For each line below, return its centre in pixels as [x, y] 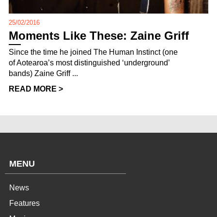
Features [24, 203]
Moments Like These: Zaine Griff [99, 36]
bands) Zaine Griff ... [43, 74]
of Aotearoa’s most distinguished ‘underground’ [89, 63]
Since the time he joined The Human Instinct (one [93, 52]
